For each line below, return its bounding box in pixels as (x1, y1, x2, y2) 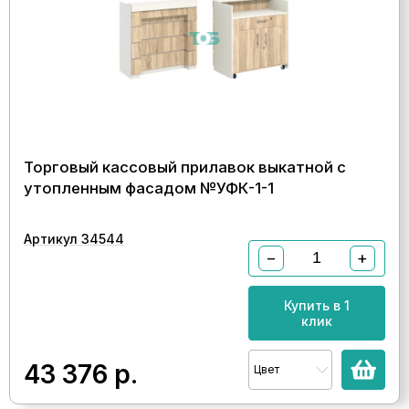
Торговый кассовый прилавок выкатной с (24, 157, 346, 176)
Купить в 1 (284, 297, 350, 313)
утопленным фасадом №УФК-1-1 (24, 178, 274, 197)
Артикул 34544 (24, 230, 124, 246)
